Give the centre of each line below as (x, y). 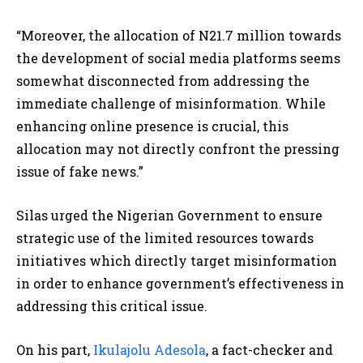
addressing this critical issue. (112, 306)
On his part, (55, 350)
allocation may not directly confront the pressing (178, 149)
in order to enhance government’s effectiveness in (180, 284)
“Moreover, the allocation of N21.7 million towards (179, 36)
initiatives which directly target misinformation (177, 261)
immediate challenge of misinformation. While (171, 104)
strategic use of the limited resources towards (165, 238)
